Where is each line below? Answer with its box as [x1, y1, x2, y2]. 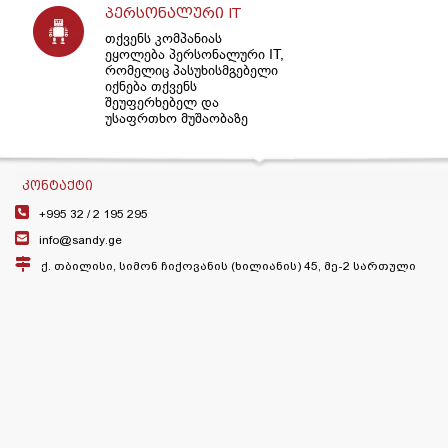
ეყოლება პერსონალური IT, [104, 45, 284, 62]
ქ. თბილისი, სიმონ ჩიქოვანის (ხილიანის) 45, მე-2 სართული [41, 258, 416, 273]
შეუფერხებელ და [104, 93, 219, 110]
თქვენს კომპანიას [104, 29, 222, 46]
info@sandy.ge [39, 232, 122, 247]
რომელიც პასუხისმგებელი [104, 61, 278, 78]
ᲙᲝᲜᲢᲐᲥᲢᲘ [22, 177, 93, 193]
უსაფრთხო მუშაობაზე [104, 109, 248, 126]
